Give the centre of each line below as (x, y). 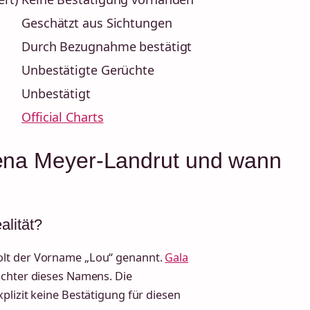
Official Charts (63, 117)
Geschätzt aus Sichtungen (97, 23)
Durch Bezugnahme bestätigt (107, 47)
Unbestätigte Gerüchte (88, 70)
